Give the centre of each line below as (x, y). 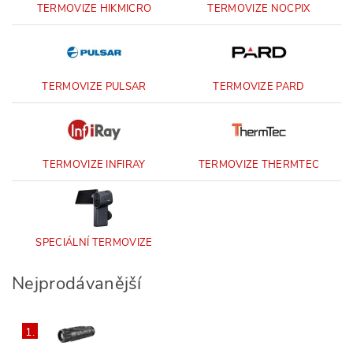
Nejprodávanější (77, 284)
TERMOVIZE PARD (259, 87)
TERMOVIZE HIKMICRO (94, 9)
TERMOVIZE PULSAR (94, 87)
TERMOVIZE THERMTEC (259, 165)
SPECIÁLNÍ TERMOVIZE (94, 243)
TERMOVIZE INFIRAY (94, 165)
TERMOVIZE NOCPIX (259, 9)
